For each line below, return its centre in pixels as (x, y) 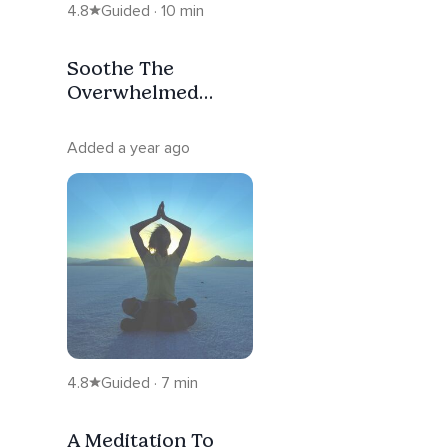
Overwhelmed (133, 91)
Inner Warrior (133, 115)
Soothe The (120, 67)
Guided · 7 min (149, 382)
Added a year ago (128, 147)
